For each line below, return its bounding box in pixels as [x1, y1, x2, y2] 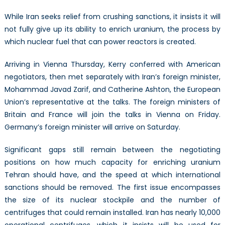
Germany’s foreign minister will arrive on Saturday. [4, 122, 180, 133]
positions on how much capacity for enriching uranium [4, 157, 221, 168]
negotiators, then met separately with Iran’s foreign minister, [4, 72, 221, 82]
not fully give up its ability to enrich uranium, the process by [4, 24, 221, 35]
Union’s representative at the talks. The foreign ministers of [4, 97, 221, 107]
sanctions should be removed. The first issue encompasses [4, 182, 221, 193]
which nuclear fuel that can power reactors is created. [4, 37, 196, 47]
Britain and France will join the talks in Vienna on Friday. [4, 109, 221, 120]
